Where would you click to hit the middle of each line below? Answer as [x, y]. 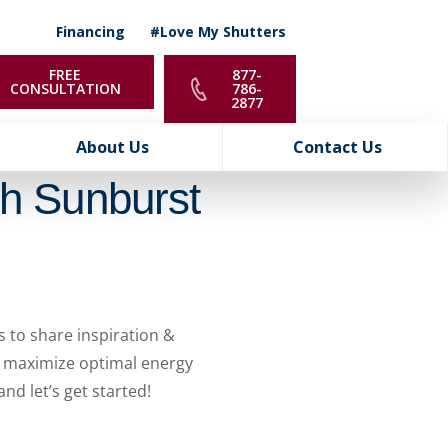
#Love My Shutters [217, 31]
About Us [113, 147]
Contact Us [338, 147]
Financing [90, 31]
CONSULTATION [65, 88]
